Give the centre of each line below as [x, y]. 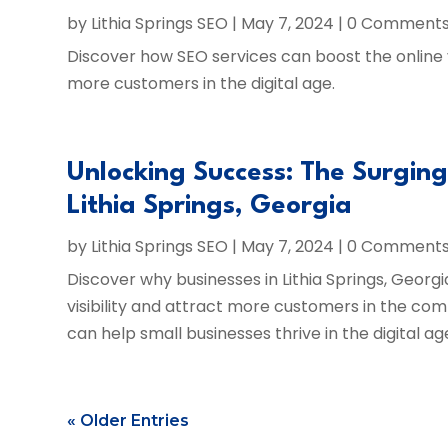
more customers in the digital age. [201, 83]
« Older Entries [128, 420]
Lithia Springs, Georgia [210, 206]
